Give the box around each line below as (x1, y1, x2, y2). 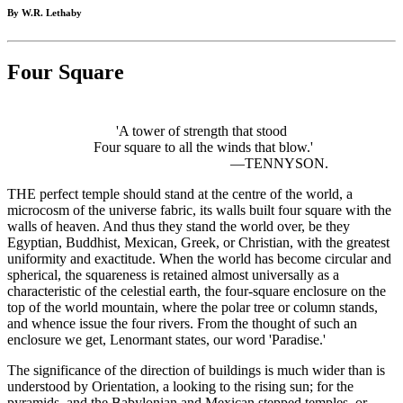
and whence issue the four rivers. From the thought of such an (7, 316, 357, 332)
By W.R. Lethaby (7, 7, 82, 19)
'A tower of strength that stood (116, 123, 287, 139)
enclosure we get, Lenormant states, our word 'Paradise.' (7, 332, 326, 348)
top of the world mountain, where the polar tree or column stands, (7, 300, 378, 316)
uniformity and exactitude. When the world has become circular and (7, 251, 391, 267)
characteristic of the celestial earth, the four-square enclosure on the (7, 283, 386, 300)
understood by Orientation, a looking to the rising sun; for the (7, 379, 354, 395)
